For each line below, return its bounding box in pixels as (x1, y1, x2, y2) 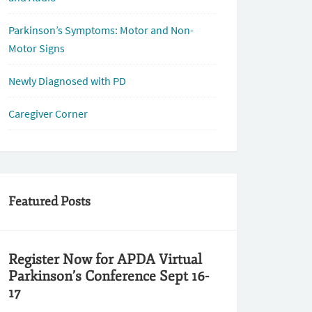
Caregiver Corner (8, 107, 88, 120)
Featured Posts (8, 194, 91, 209)
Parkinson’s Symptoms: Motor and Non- (8, 23, 194, 37)
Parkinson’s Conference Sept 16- (8, 267, 209, 285)
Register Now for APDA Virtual (8, 251, 202, 268)
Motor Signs (8, 41, 65, 55)
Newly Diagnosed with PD (8, 74, 126, 88)
